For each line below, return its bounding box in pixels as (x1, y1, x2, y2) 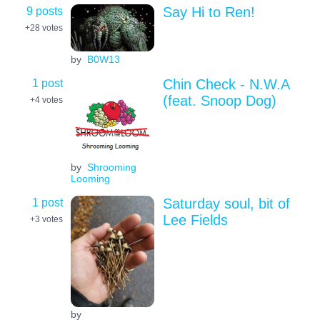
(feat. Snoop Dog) (162, 92, 276, 109)
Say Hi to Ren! (162, 4, 255, 21)
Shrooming (86, 161, 136, 174)
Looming (70, 173, 110, 185)
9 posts (26, 4, 63, 18)
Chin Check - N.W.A (162, 76, 289, 92)
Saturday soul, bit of (162, 195, 290, 211)
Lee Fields (162, 211, 228, 228)
